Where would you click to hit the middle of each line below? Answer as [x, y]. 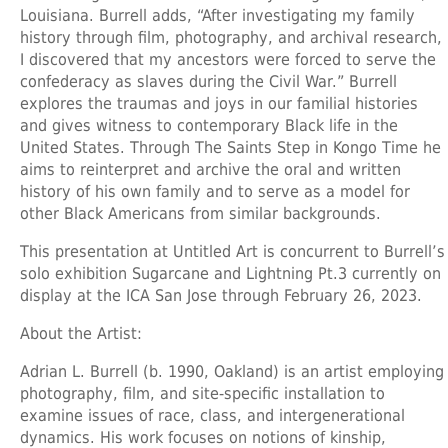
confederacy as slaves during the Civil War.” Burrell [208, 81]
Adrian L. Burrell [79, 371]
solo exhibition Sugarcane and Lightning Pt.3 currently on [230, 273]
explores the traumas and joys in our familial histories [219, 103]
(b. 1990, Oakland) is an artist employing [291, 371]
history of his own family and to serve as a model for [215, 191]
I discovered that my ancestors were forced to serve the [228, 59]
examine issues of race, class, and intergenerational [212, 415]
